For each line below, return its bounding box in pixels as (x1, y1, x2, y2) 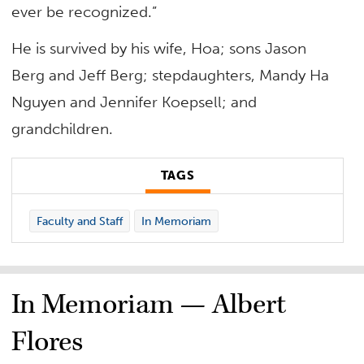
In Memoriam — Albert (11, 287, 287, 323)
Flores (11, 324, 84, 361)
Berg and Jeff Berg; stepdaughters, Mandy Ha (11, 66, 330, 85)
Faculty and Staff (36, 214, 123, 228)
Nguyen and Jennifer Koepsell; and (11, 93, 258, 112)
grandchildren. (11, 119, 114, 139)
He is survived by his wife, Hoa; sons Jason (11, 39, 307, 58)
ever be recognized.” (11, 2, 158, 21)
